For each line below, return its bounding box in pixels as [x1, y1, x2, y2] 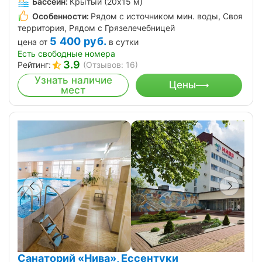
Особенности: [32, 11, 89, 21]
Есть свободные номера [18, 48, 115, 58]
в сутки [109, 36, 139, 47]
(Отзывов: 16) [83, 59, 138, 70]
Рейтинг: [18, 59, 51, 70]
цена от [18, 36, 47, 47]
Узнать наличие [34, 74, 112, 86]
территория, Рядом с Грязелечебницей [18, 22, 175, 33]
